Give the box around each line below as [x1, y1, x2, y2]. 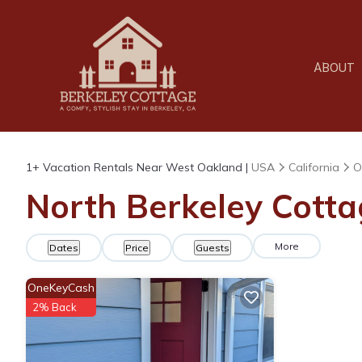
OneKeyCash [27, 280, 95, 295]
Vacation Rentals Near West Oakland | [40, 160, 251, 175]
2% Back [32, 301, 77, 314]
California [288, 160, 339, 175]
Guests [196, 242, 229, 254]
